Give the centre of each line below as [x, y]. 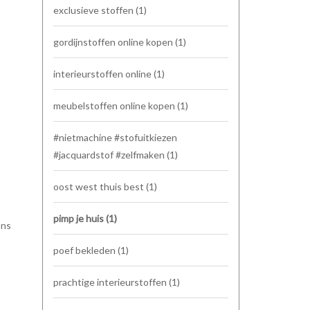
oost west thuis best [100, 186]
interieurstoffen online [103, 74]
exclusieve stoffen [94, 10]
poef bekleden [85, 250]
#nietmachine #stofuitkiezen [115, 137]
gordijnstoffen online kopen [114, 42]
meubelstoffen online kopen [115, 106]
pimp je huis [80, 218]
